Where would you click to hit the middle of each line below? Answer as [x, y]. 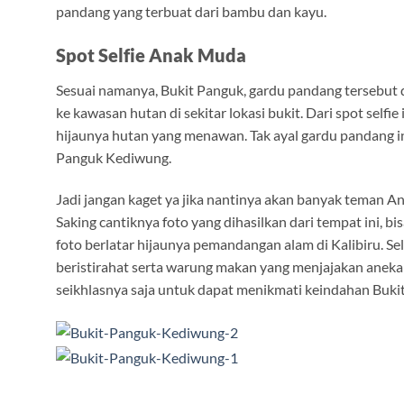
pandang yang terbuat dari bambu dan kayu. [191, 11]
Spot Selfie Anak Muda [151, 55]
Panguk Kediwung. [114, 158]
